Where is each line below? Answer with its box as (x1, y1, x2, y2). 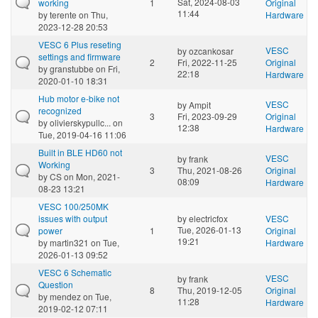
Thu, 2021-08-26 (177, 163, 242, 176)
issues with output (38, 212, 107, 224)
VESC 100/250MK (38, 199, 109, 212)
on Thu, (77, 8, 108, 21)
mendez (50, 290, 81, 302)
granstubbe (50, 62, 94, 75)
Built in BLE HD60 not (38, 146, 122, 158)
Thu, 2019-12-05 (177, 283, 242, 296)
